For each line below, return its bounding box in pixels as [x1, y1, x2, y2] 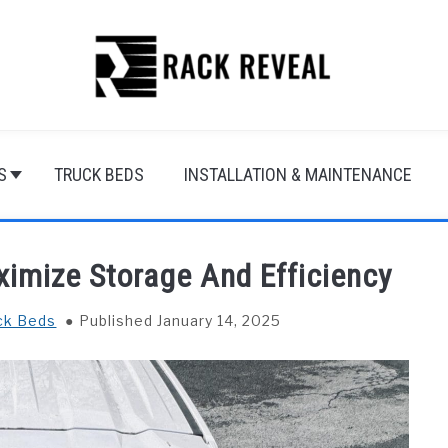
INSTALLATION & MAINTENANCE [184, 164, 412, 185]
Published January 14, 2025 [79, 312, 282, 329]
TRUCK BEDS [54, 164, 144, 185]
